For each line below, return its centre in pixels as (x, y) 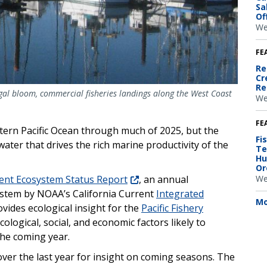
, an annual (164, 180)
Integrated (180, 194)
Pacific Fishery (172, 208)
